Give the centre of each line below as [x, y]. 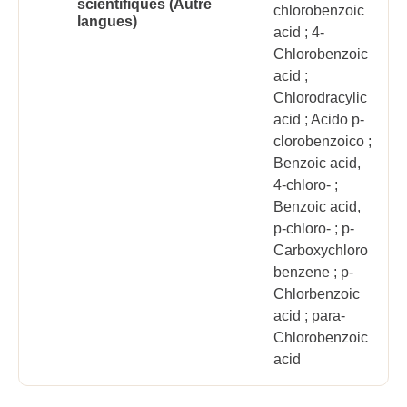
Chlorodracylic [320, 98]
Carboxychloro [321, 250]
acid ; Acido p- [319, 119]
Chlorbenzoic [317, 294]
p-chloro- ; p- [314, 228]
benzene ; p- [313, 272]
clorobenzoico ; [323, 141]
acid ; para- [309, 316]
